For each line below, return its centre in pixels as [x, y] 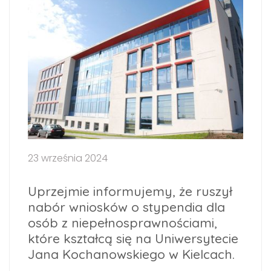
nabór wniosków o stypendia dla [126, 207]
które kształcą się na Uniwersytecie [133, 239]
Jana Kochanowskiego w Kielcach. [131, 254]
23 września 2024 [68, 158]
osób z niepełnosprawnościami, [122, 223]
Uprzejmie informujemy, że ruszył [130, 191]
